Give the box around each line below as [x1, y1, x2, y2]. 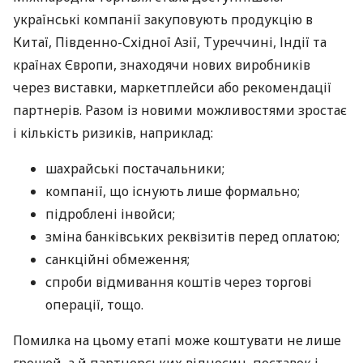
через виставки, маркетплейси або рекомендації [13, 79, 331, 97]
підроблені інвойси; [45, 205, 175, 224]
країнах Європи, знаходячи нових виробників [13, 56, 310, 75]
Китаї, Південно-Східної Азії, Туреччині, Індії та [13, 33, 327, 52]
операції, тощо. [45, 296, 143, 314]
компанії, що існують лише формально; [45, 182, 300, 201]
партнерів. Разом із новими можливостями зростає [13, 101, 347, 120]
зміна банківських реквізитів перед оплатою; [45, 228, 340, 246]
